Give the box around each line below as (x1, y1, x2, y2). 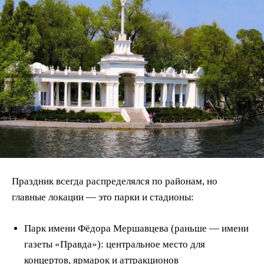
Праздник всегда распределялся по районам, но (12, 175, 217, 187)
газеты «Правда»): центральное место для (24, 238, 205, 250)
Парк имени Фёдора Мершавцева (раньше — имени (24, 222, 249, 234)
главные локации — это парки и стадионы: (12, 191, 194, 203)
